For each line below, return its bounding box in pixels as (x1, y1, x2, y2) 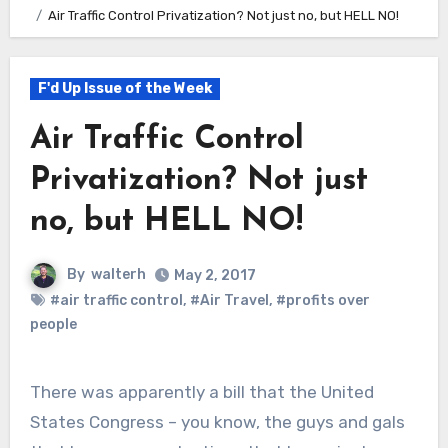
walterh (91, 265, 146, 283)
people (29, 315, 77, 333)
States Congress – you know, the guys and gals (29, 411, 405, 432)
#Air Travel (189, 291, 269, 309)
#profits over (275, 291, 370, 309)
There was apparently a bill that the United (29, 381, 41, 402)
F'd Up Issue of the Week (37, 79, 212, 97)
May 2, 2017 (174, 266, 256, 284)
